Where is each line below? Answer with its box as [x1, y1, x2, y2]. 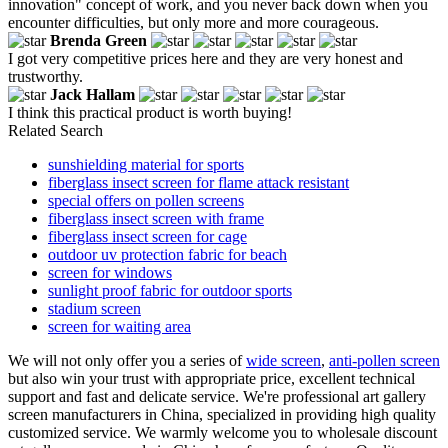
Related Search [8, 121, 103, 139]
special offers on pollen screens [48, 191, 244, 209]
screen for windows [48, 263, 172, 281]
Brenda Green [50, 31, 147, 49]
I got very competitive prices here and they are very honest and [8, 49, 403, 67]
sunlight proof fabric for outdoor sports [48, 281, 292, 299]
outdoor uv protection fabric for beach [48, 245, 287, 263]
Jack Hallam [50, 85, 135, 103]
